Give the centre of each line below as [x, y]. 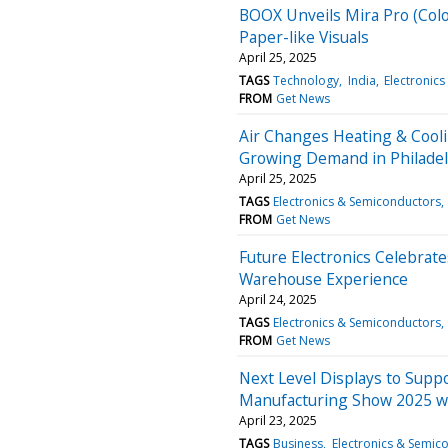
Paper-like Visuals [304, 36]
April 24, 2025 [278, 299]
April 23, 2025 [278, 420]
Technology [306, 80]
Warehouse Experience [323, 278]
